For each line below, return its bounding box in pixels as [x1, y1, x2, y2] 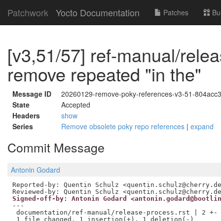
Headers [12, 110, 40, 120]
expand [190, 121, 214, 131]
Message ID [12, 89, 51, 99]
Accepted [61, 100, 90, 110]
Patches [161, 7, 188, 17]
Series [12, 121, 33, 131]
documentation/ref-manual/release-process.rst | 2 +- [12, 208, 218, 216]
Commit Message [7, 138, 105, 156]
